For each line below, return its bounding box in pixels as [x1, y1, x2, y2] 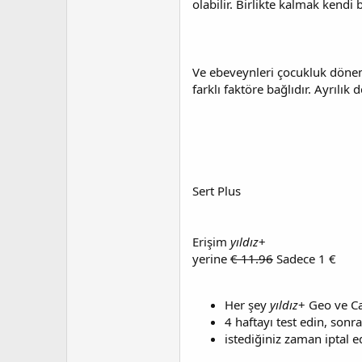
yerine [192, 250, 230, 267]
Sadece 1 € [273, 250, 336, 267]
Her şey [225, 297, 270, 313]
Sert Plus [192, 183, 241, 199]
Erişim [192, 234, 230, 250]
